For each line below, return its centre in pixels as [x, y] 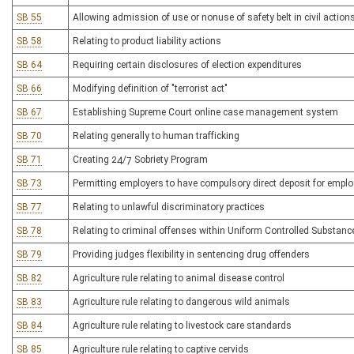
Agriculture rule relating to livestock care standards [182, 326]
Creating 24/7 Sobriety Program [140, 160]
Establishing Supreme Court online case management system [205, 112]
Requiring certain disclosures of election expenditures [187, 65]
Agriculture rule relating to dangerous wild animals [181, 302]
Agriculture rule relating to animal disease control [179, 278]
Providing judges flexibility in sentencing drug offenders [191, 254]
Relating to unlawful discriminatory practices [169, 207]
